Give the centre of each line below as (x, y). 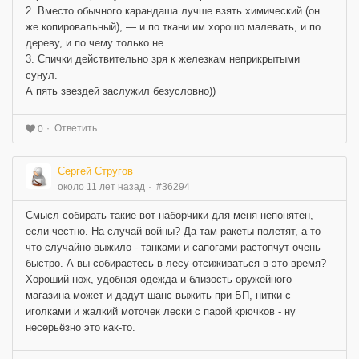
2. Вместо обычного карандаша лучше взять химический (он (173, 11)
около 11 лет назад (101, 186)
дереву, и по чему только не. (96, 43)
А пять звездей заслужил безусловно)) (121, 91)
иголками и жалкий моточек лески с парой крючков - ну (161, 311)
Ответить (76, 129)
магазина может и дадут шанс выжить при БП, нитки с (158, 295)
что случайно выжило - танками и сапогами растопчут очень (173, 247)
